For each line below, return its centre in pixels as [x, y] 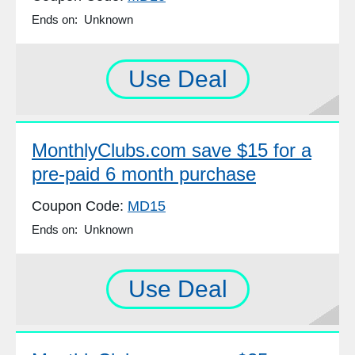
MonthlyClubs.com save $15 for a [172, 151]
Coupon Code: [80, 206]
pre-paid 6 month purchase [144, 174]
